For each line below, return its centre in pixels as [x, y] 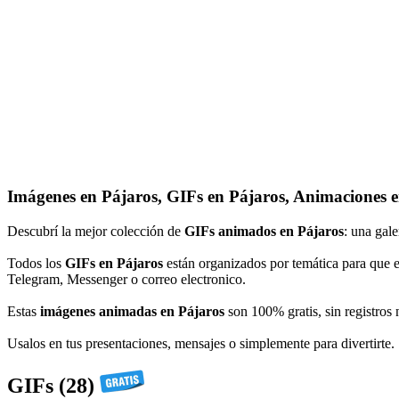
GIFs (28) [53, 385]
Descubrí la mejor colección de [96, 231]
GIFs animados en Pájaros [264, 231]
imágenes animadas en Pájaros [132, 311]
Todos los [36, 263]
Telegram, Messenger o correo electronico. [126, 279]
